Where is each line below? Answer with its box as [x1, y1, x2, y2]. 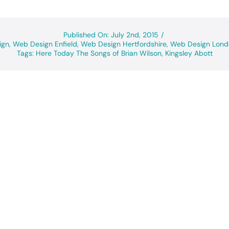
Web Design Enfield [13, 39, 77, 49]
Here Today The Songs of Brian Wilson [35, 49, 162, 58]
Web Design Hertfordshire [81, 39, 167, 49]
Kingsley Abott [165, 49, 213, 58]
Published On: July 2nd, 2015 [63, 30, 158, 40]
